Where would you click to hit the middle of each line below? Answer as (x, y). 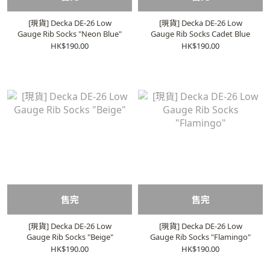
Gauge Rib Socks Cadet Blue (200, 34)
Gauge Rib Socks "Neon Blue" (70, 34)
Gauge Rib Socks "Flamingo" (200, 237)
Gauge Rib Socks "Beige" (70, 237)
